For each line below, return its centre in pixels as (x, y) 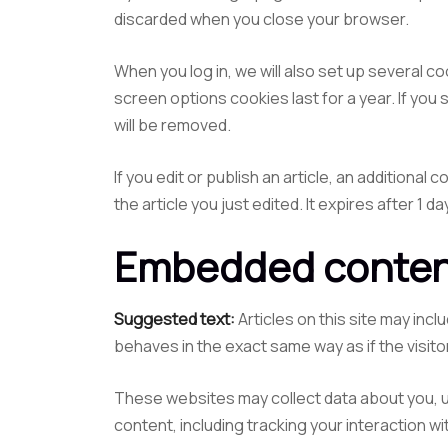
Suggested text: (176, 319)
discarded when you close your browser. (261, 19)
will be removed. (172, 125)
